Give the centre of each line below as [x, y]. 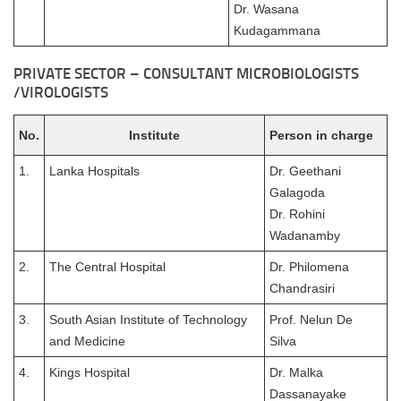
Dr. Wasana [266, 9]
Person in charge [321, 135]
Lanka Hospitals [94, 171]
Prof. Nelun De [311, 319]
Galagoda [297, 192]
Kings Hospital [90, 372]
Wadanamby [305, 235]
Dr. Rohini [297, 213]
